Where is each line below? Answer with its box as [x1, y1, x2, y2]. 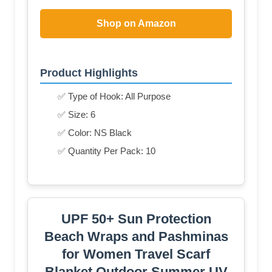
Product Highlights [40, 66, 138, 79]
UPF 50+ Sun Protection [61, 211, 211, 226]
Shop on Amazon [96, 18, 176, 29]
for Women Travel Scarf [62, 246, 210, 262]
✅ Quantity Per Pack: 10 [58, 145, 155, 156]
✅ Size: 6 [58, 109, 95, 120]
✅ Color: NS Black [58, 127, 132, 138]
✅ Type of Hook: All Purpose [58, 90, 171, 101]
